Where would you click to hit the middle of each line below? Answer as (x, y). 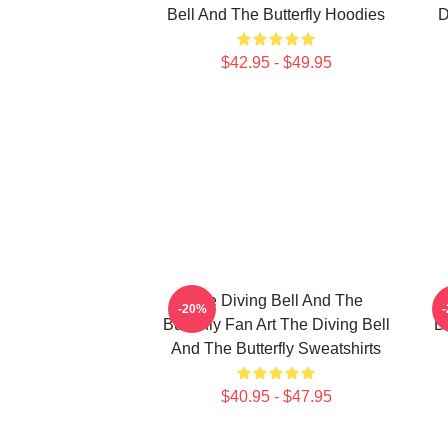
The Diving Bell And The (276, 300)
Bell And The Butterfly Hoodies (276, 14)
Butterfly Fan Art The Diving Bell (276, 324)
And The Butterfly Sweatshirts (276, 348)
